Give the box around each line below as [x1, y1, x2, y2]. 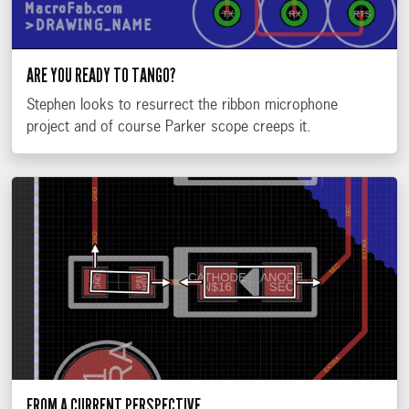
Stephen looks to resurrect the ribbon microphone [26, 99, 338, 114]
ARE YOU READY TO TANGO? [26, 64, 176, 89]
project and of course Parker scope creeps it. [26, 121, 311, 136]
